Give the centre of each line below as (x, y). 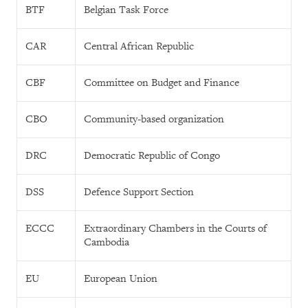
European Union (121, 279)
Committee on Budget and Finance (162, 83)
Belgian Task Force (126, 10)
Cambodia (107, 242)
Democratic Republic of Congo (152, 156)
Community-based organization (154, 119)
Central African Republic (139, 46)
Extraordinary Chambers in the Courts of (175, 229)
